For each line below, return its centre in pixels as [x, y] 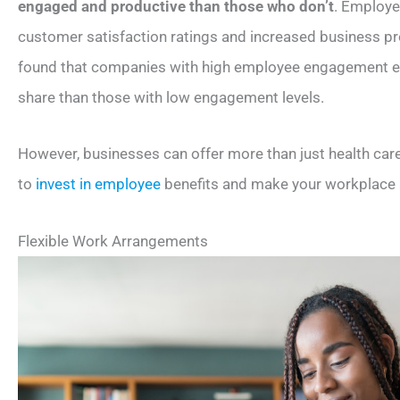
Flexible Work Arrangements [113, 242]
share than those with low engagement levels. [171, 97]
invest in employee [98, 184]
